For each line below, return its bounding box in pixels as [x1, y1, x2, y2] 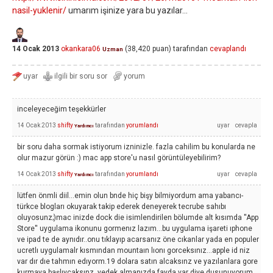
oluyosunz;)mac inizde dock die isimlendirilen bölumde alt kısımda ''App [17, 213, 258, 222]
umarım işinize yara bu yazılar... [66, 5, 188, 15]
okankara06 [61, 44, 101, 54]
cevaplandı [210, 44, 246, 54]
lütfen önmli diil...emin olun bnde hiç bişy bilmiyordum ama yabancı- [17, 191, 243, 200]
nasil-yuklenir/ [12, 5, 66, 15]
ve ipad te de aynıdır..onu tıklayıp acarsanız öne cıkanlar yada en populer [17, 235, 259, 244]
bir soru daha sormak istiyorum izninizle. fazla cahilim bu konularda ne [17, 143, 255, 151]
